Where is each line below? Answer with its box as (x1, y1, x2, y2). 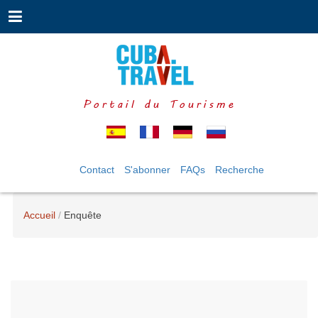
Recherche (215, 164, 264, 175)
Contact (79, 164, 114, 175)
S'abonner (124, 164, 170, 175)
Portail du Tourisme (82, 97, 236, 111)
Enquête (64, 209, 102, 221)
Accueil (23, 209, 55, 221)
